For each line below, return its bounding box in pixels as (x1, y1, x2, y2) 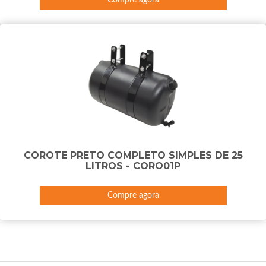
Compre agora (107, 191, 159, 199)
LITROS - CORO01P (85, 160, 180, 172)
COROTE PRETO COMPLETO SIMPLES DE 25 (23, 149, 243, 161)
